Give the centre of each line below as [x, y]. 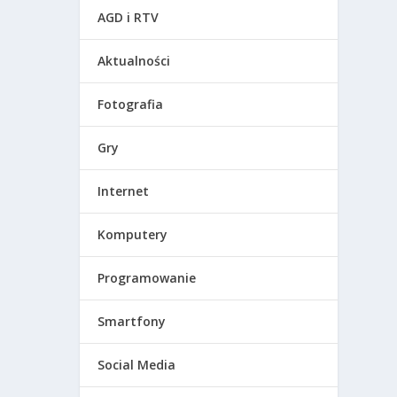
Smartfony [132, 321]
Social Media [137, 364]
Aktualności [134, 60]
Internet [124, 191]
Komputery [133, 234]
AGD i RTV [128, 17]
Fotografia [131, 104]
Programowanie [147, 277]
